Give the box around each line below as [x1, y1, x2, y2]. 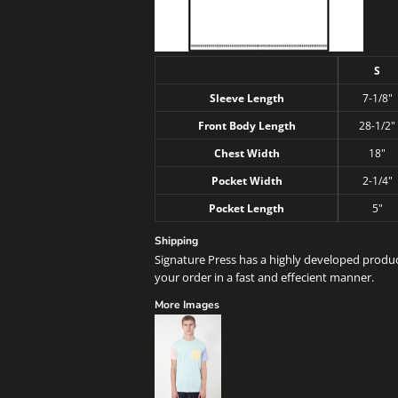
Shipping [155, 234, 198, 248]
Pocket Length [209, 201, 284, 215]
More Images [155, 298, 219, 312]
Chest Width [213, 146, 280, 160]
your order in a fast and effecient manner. [155, 269, 374, 285]
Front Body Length [197, 118, 296, 132]
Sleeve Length [209, 91, 284, 105]
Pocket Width [211, 173, 283, 187]
